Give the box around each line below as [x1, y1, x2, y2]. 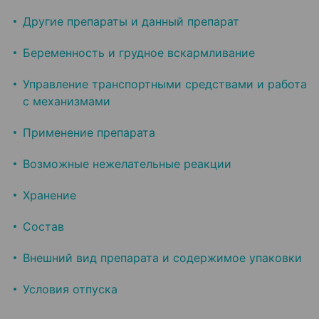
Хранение [23, 188, 76, 203]
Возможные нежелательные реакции [23, 157, 231, 172]
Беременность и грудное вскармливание [23, 46, 255, 61]
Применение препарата [23, 125, 155, 140]
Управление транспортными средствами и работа [23, 77, 307, 92]
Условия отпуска [23, 282, 117, 297]
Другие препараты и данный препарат [23, 14, 239, 29]
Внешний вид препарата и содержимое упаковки [23, 251, 302, 266]
